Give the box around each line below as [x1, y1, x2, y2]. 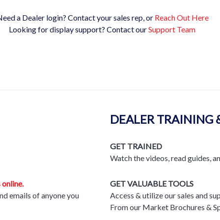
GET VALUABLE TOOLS [110, 178, 193, 188]
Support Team [148, 24, 195, 34]
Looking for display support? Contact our [8, 24, 148, 34]
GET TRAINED [110, 141, 162, 151]
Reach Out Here [155, 12, 209, 22]
